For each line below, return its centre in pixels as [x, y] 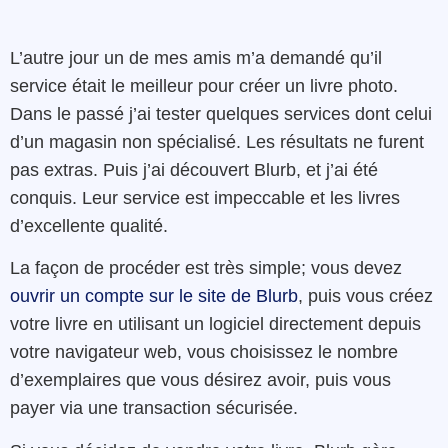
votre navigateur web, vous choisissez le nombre [204, 352]
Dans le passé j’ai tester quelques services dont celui [221, 113]
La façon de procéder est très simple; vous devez [206, 268]
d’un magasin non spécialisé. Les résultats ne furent [217, 141]
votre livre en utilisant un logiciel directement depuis [215, 324]
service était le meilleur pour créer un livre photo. [204, 85]
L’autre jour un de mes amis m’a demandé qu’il [196, 57]
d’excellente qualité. [89, 225]
